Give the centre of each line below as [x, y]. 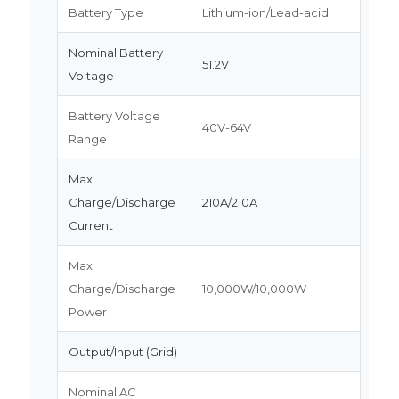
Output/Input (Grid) [122, 351]
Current [90, 225]
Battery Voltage [114, 115]
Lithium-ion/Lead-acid [265, 12]
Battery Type [106, 12]
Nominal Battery [115, 52]
